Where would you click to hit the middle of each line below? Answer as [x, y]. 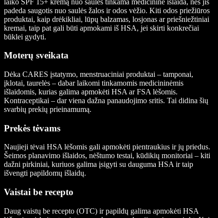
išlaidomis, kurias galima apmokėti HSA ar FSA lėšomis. [91, 91]
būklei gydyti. [25, 36]
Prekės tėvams [32, 128]
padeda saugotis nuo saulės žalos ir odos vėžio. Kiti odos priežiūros [107, 10]
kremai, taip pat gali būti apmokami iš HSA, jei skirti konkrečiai [101, 28]
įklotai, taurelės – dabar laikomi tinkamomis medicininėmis [94, 83]
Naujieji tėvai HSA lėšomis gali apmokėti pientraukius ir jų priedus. [107, 147]
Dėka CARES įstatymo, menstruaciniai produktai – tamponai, [99, 74]
